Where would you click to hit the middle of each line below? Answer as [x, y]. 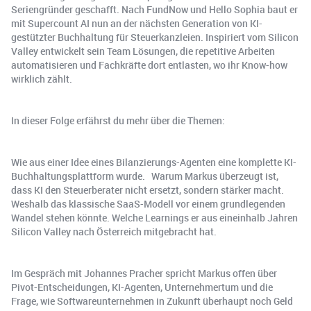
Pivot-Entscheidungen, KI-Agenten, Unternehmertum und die [142, 287]
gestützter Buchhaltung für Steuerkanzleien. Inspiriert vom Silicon [155, 37]
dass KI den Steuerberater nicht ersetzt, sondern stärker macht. [150, 190]
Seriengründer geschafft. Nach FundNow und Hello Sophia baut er [154, 10]
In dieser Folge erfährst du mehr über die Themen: [118, 121]
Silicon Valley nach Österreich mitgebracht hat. [114, 232]
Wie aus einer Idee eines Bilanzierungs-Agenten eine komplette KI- [154, 162]
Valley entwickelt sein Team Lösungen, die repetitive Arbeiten [143, 51]
